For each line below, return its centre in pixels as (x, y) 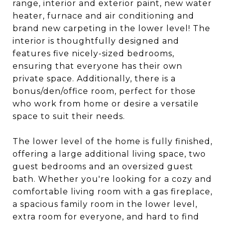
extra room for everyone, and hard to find (106, 217)
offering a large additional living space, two (109, 154)
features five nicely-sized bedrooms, (93, 53)
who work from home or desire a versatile (106, 104)
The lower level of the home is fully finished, (113, 141)
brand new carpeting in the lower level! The (111, 28)
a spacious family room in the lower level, (105, 204)
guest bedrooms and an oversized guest (103, 166)
